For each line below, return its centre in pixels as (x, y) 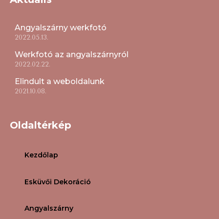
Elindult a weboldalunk (60, 82)
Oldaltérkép (41, 125)
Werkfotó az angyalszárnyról (72, 55)
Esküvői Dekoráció (58, 182)
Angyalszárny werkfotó (61, 28)
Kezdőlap (41, 155)
